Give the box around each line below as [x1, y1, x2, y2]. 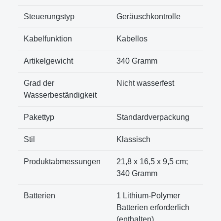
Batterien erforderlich [116, 203, 189, 212]
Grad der [24, 78, 54, 87]
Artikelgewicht [24, 56, 73, 65]
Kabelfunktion [24, 34, 72, 43]
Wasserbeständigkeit [24, 90, 97, 99]
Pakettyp [24, 112, 54, 121]
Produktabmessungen [24, 157, 101, 166]
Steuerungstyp [24, 12, 74, 21]
